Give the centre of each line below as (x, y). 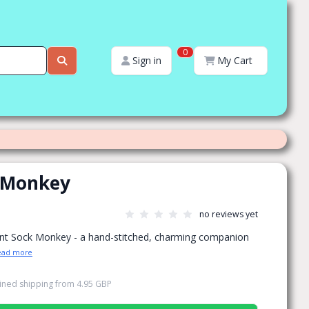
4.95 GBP (94, 284)
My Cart (235, 60)
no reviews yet (229, 214)
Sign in (147, 60)
